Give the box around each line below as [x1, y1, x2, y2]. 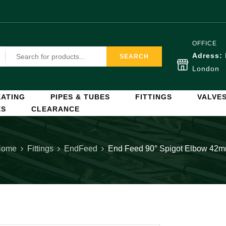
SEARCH [120, 53, 149, 60]
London [192, 65, 219, 73]
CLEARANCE [31, 105, 80, 113]
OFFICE [192, 40, 217, 47]
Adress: [192, 51, 225, 60]
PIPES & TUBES [50, 93, 110, 101]
